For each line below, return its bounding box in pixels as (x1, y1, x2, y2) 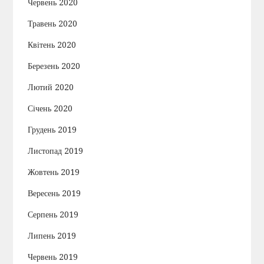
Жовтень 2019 (28, 167, 80, 177)
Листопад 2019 (28, 146, 84, 156)
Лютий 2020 (28, 82, 74, 92)
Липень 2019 (28, 230, 77, 240)
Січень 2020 (28, 103, 73, 113)
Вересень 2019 (28, 188, 81, 198)
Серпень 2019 (28, 209, 79, 219)
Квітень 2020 (28, 39, 77, 49)
